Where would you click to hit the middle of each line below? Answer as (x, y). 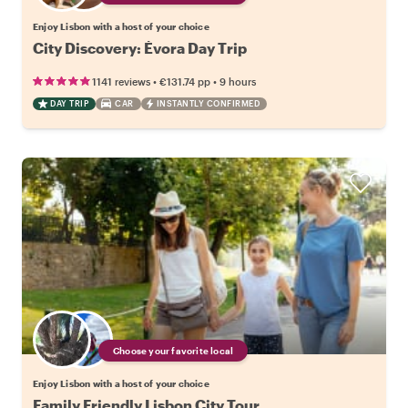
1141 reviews (121, 81)
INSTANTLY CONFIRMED (208, 103)
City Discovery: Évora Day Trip (140, 47)
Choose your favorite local (173, 350)
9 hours (238, 81)
